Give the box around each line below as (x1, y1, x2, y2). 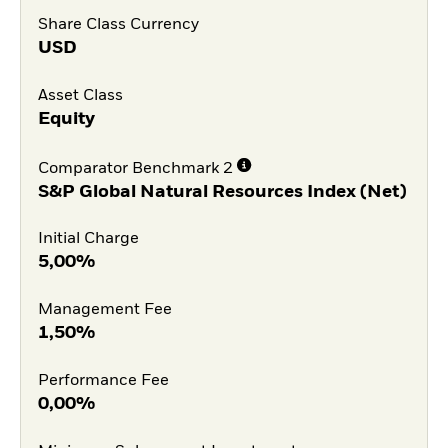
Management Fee (37, 302, 172, 319)
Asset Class (37, 87, 123, 104)
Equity (37, 109, 95, 128)
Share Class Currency (37, 17, 199, 34)
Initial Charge (37, 231, 139, 248)
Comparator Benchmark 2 (37, 160, 233, 177)
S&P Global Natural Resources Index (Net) (37, 182, 407, 201)
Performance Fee (37, 372, 169, 389)
